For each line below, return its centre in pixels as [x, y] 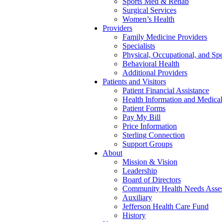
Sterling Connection [154, 135]
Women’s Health [148, 19]
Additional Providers [155, 73]
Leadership [140, 171]
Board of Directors [152, 180]
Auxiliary [137, 197]
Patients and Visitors [134, 82]
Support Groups [147, 144]
